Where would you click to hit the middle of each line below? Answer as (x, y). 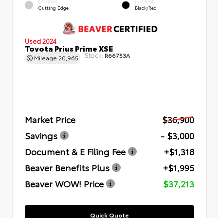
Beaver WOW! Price (64, 183)
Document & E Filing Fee (75, 151)
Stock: (94, 55)
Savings (41, 135)
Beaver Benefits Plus (67, 167)
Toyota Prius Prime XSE (69, 48)
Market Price (50, 119)
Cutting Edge (53, 7)
